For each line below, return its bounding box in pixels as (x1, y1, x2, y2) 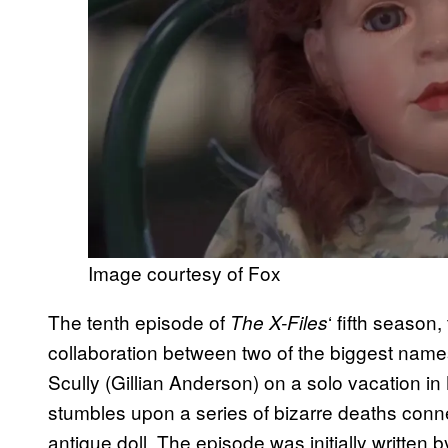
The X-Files (230, 308, 328, 335)
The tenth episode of (48, 307, 230, 335)
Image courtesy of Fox (88, 258, 281, 286)
